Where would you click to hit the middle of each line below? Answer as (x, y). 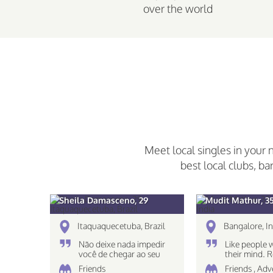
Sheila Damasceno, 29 (104, 200)
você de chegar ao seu (119, 254)
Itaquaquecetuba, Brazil (121, 226)
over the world (178, 9)
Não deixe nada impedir (122, 244)
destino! (94, 264)
